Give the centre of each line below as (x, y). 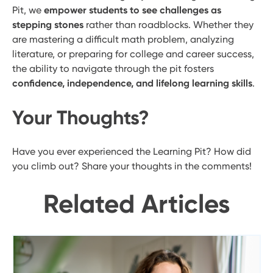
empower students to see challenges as (133, 10)
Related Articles (136, 204)
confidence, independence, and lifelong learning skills (132, 83)
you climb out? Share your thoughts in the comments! (132, 166)
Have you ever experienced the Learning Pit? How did (132, 152)
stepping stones (48, 25)
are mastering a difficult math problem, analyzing (123, 40)
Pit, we (28, 10)
